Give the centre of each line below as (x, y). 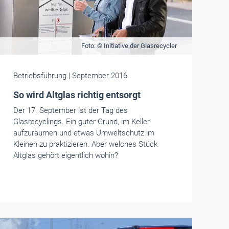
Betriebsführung (41, 76)
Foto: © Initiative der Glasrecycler (129, 46)
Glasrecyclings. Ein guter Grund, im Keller (81, 122)
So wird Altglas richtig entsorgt (77, 95)
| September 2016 (98, 76)
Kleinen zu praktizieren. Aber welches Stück (85, 144)
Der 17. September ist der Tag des (70, 110)
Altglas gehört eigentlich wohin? (65, 155)
